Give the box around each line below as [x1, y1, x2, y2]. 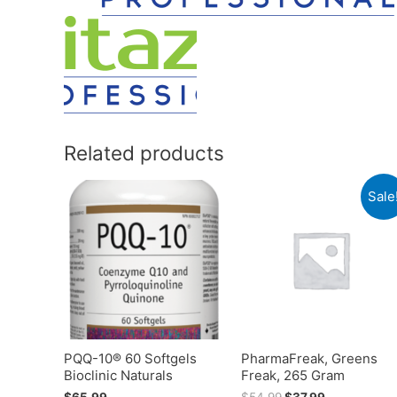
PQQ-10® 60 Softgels [64, 349, 197, 367]
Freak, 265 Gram [240, 366, 345, 384]
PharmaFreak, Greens [240, 349, 378, 367]
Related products [64, 141, 224, 166]
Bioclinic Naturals [64, 366, 173, 384]
